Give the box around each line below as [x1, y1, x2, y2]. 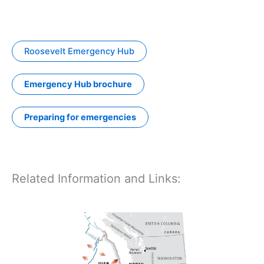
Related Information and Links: [12, 171, 181, 186]
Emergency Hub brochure [24, 79, 132, 90]
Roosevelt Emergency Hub [24, 46, 134, 57]
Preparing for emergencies [24, 112, 136, 123]
